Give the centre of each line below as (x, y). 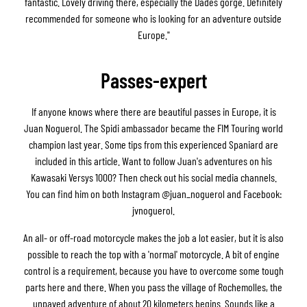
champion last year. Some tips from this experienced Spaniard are (153, 144)
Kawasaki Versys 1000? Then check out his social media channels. (153, 177)
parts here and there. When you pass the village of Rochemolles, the (153, 286)
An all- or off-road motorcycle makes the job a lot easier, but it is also (153, 237)
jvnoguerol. (153, 210)
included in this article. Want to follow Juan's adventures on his (153, 160)
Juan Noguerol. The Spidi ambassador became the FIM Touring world (153, 127)
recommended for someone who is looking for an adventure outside (153, 18)
